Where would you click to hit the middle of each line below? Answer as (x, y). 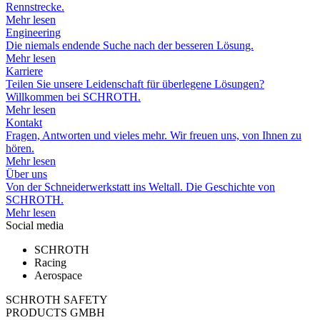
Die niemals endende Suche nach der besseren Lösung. (130, 46)
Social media (35, 226)
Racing (50, 263)
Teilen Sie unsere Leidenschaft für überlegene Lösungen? (135, 84)
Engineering (33, 33)
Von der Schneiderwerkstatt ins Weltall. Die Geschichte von (140, 187)
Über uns (26, 174)
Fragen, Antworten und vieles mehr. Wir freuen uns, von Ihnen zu (154, 136)
